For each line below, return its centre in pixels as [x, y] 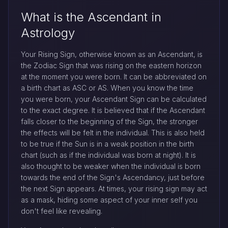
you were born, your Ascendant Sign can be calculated [114, 99]
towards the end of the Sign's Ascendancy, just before [113, 178]
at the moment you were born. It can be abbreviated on [114, 77]
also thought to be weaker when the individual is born [111, 166]
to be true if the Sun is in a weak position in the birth [107, 144]
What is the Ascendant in [91, 17]
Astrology [48, 33]
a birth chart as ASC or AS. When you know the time [107, 88]
